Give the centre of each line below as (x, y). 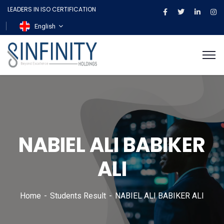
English (45, 26)
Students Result (78, 196)
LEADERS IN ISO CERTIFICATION (52, 9)
